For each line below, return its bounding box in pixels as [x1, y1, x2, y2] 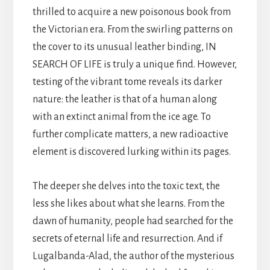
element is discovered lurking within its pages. [32, 146, 231, 157]
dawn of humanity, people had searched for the [32, 215, 233, 227]
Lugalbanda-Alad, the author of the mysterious [32, 250, 234, 262]
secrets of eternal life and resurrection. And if [32, 233, 222, 244]
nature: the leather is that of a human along [32, 93, 217, 105]
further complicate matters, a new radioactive [32, 128, 228, 140]
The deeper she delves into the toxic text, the [32, 180, 220, 192]
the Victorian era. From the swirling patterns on [32, 24, 233, 35]
